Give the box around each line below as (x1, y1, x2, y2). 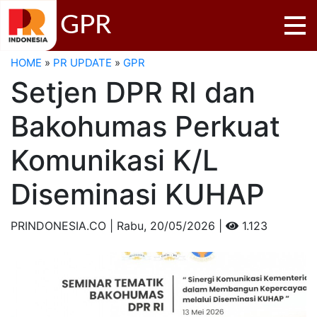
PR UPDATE (53, 55, 112, 69)
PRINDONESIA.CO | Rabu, (11, 218, 150, 233)
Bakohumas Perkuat (11, 108, 280, 144)
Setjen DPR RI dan (11, 74, 255, 110)
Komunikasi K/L (11, 142, 219, 178)
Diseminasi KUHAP (11, 176, 265, 212)
